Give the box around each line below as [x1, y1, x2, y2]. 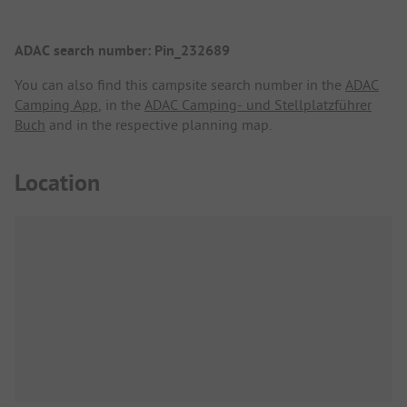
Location [15, 166, 100, 198]
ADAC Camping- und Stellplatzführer [144, 95, 372, 114]
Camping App [15, 95, 98, 114]
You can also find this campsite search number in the [15, 75, 345, 94]
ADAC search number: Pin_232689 [15, 41, 230, 61]
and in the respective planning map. [45, 115, 272, 134]
